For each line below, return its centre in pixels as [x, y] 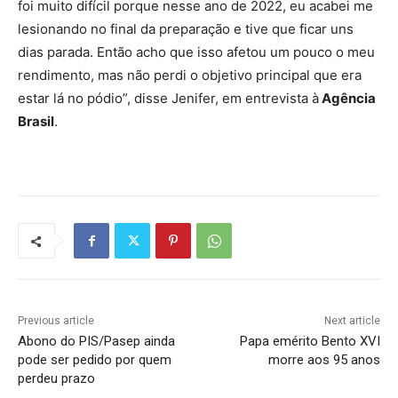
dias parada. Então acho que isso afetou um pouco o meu [196, 52]
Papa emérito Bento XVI [310, 342]
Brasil [36, 122]
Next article [352, 321]
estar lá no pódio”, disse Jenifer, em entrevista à [168, 99]
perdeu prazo [56, 379]
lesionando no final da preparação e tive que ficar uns [186, 29]
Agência [347, 99]
